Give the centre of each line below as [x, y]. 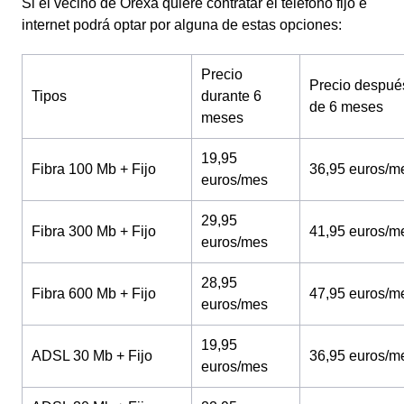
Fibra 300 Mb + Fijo [94, 231]
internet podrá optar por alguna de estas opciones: [184, 25]
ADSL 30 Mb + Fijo [92, 356]
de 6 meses [346, 107]
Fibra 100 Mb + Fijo [94, 169]
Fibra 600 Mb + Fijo [94, 294]
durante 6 [231, 96]
